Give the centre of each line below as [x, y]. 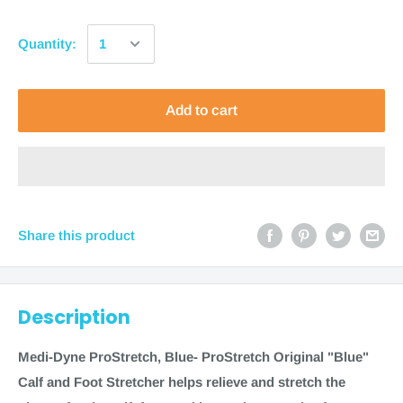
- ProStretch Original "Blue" [281, 356]
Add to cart [201, 110]
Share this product [76, 235]
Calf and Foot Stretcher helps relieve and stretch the [182, 381]
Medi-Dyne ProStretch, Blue [106, 356]
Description [74, 318]
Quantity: [47, 44]
